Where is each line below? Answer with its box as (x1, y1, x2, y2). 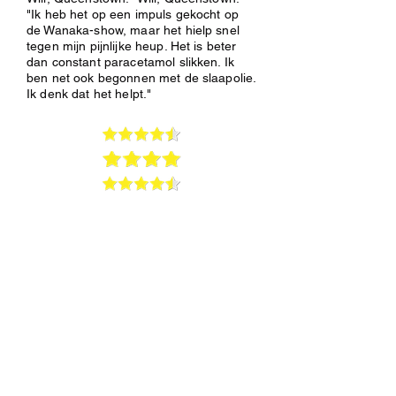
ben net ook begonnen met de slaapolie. (27, 70, 256, 85)
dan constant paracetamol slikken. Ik (27, 54, 235, 69)
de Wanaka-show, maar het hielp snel (27, 22, 240, 37)
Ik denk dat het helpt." (27, 86, 152, 101)
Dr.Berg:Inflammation (194, 336, 209, 354)
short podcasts (53, 285, 217, 308)
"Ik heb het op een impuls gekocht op (27, 6, 240, 21)
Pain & (53, 230, 113, 253)
